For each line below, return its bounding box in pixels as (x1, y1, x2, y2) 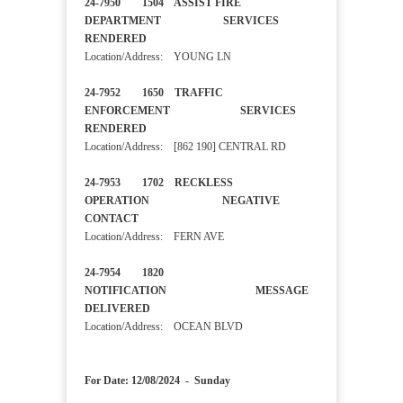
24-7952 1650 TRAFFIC (85, 86, 223, 100)
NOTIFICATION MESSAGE (85, 284, 309, 298)
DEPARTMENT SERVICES (85, 14, 279, 28)
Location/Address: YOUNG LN (85, 50, 231, 64)
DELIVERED (85, 302, 177, 316)
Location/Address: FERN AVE (85, 230, 224, 244)
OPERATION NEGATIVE (85, 194, 280, 208)
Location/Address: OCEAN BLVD (85, 320, 243, 334)
